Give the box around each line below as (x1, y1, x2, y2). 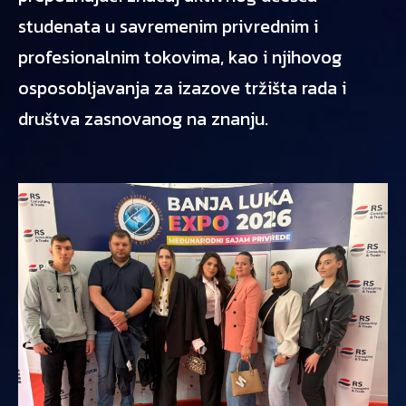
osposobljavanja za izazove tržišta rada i (18, 74, 346, 101)
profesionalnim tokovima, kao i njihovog (18, 43, 342, 71)
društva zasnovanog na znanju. (18, 105, 268, 132)
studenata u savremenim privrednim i (18, 13, 318, 40)
